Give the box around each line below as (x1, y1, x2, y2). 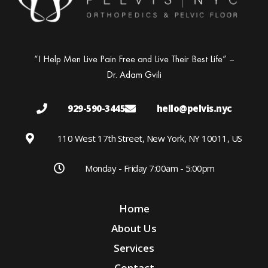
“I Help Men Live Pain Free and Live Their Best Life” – (33, 52, 234, 65)
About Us (111, 221, 157, 235)
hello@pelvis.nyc (156, 102, 232, 114)
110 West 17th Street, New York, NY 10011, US (57, 132, 242, 144)
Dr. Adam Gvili (106, 68, 162, 81)
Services (114, 240, 154, 255)
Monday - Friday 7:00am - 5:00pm (85, 162, 215, 174)
